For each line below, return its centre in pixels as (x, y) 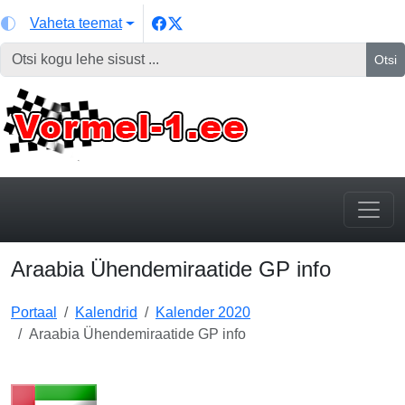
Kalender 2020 (203, 312)
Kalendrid (106, 312)
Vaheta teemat (76, 23)
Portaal (34, 312)
